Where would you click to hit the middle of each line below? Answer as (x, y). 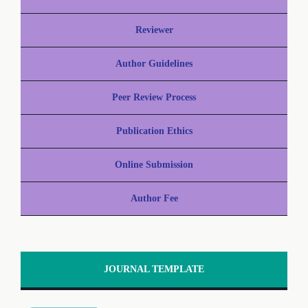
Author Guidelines (154, 63)
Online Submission (154, 164)
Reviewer (154, 30)
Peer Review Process (154, 97)
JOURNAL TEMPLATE (154, 269)
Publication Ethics (154, 131)
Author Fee (154, 198)
